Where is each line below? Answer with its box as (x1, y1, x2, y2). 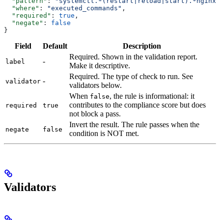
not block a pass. (69, 109, 121, 118)
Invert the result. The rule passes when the (69, 120, 199, 129)
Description (123, 41, 161, 50)
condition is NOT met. (69, 129, 139, 137)
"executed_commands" (47, 4, 122, 12)
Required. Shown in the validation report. (69, 52, 197, 61)
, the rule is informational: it (110, 91, 194, 100)
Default (43, 41, 67, 50)
